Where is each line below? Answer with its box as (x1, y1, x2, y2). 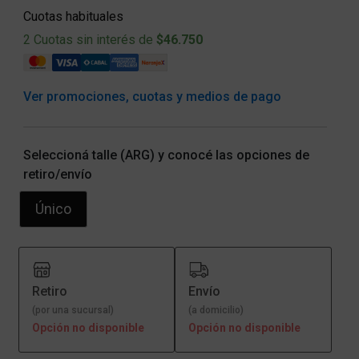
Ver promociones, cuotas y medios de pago (22, 88, 281, 104)
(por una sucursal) (31, 305, 114, 317)
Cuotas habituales (22, 9, 123, 25)
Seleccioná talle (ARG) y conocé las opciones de (22, 147, 309, 163)
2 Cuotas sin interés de (22, 32, 156, 48)
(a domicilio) (188, 305, 244, 317)
